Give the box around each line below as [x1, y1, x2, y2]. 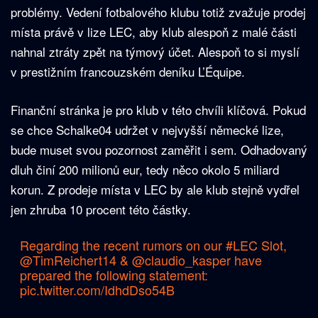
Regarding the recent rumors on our [19, 236, 226, 255]
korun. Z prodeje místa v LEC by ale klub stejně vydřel [11, 180, 300, 199]
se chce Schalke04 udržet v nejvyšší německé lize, [11, 121, 284, 139]
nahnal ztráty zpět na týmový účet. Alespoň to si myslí [11, 43, 300, 61]
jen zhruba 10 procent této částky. [11, 200, 191, 219]
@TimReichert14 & [19, 251, 132, 270]
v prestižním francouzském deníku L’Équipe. [11, 62, 245, 81]
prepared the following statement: [19, 265, 208, 285]
